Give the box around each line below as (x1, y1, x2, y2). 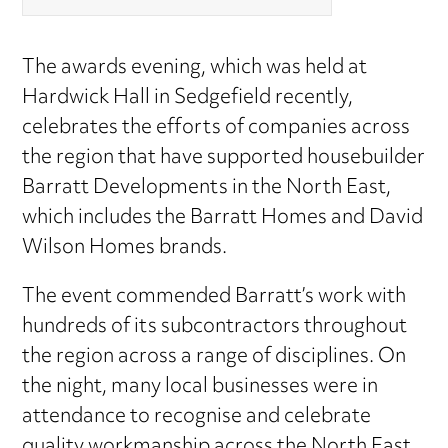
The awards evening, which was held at (22, 48, 368, 90)
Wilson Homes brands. (22, 228, 228, 270)
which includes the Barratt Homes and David (22, 198, 424, 240)
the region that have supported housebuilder (22, 138, 426, 180)
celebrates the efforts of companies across (22, 108, 411, 150)
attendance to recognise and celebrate (22, 397, 372, 439)
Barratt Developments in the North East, (22, 168, 392, 210)
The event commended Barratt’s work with (22, 277, 407, 319)
